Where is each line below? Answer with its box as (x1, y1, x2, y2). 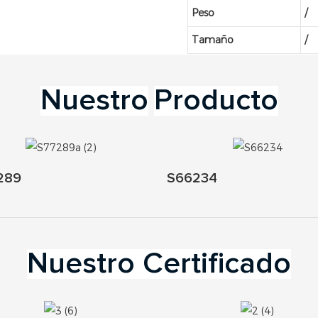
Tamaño (192, 33, 234, 47)
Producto (153, 86, 278, 116)
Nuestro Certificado (27, 249, 291, 280)
